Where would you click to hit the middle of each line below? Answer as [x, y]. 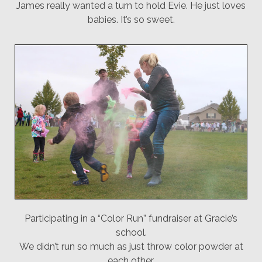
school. [131, 232]
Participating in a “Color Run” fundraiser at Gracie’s [131, 218]
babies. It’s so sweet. [131, 19]
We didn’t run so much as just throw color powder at [131, 246]
